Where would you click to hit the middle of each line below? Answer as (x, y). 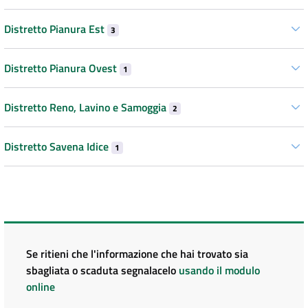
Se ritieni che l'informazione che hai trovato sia (137, 253)
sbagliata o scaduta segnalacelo (102, 270)
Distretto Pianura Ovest (62, 68)
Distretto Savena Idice (58, 146)
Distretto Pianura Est (56, 29)
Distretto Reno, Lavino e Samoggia (87, 107)
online (41, 286)
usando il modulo (219, 270)
